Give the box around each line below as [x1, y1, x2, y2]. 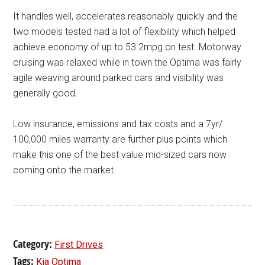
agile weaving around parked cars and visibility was [13, 72, 224, 83]
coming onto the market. [13, 164, 117, 176]
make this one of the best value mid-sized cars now [13, 148, 227, 160]
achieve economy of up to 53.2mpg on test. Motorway [13, 41, 242, 53]
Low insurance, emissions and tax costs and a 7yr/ [13, 118, 223, 130]
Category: [13, 236, 55, 251]
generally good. [13, 87, 78, 99]
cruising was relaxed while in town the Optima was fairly [13, 56, 242, 68]
